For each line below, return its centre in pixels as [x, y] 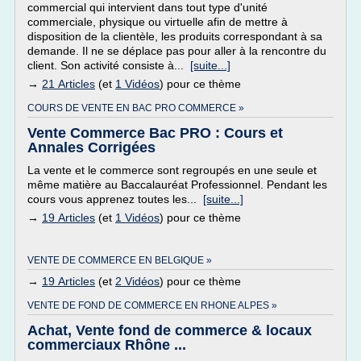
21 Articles [68, 84]
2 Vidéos [137, 281]
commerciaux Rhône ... [107, 345]
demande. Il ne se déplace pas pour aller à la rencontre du [177, 51]
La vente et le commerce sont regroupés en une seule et [172, 170]
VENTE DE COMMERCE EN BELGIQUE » [120, 260]
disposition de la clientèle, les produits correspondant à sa [175, 36]
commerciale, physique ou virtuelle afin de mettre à [158, 22]
